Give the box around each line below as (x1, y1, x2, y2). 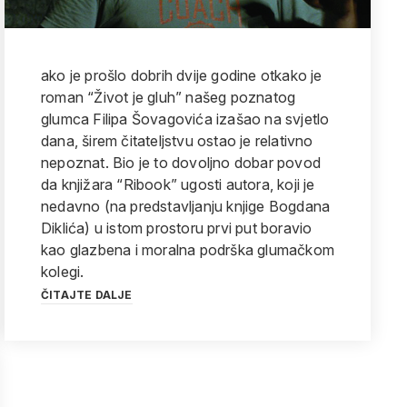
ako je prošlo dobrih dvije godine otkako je (41, 66, 323, 84)
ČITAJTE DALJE (41, 288, 133, 302)
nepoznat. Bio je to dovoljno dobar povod (41, 154, 321, 172)
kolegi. (41, 263, 84, 281)
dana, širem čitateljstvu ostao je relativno (41, 132, 313, 150)
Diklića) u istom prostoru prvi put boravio (41, 219, 313, 237)
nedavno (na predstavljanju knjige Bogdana (41, 197, 331, 215)
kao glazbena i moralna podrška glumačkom (41, 241, 334, 259)
